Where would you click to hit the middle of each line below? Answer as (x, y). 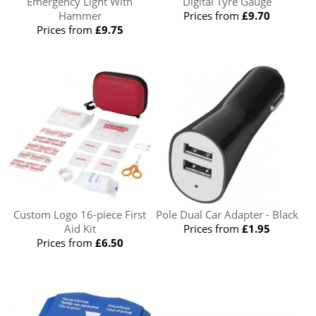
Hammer (80, 16)
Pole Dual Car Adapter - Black (227, 215)
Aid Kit (80, 229)
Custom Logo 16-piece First (80, 215)
